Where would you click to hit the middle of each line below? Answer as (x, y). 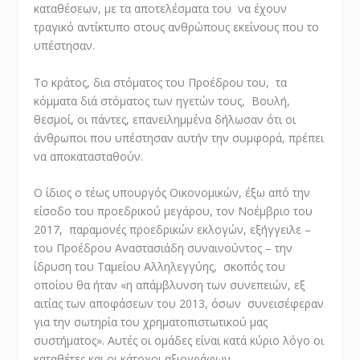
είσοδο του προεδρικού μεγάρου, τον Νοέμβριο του (174, 211)
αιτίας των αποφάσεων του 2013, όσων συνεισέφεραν (179, 303)
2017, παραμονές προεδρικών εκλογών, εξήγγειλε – (173, 229)
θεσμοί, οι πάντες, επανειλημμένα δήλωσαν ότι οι (165, 119)
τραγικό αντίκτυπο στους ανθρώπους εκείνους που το (177, 27)
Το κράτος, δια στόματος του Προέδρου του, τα (161, 82)
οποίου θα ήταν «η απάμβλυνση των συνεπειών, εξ (170, 284)
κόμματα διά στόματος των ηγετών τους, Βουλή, (162, 100)
